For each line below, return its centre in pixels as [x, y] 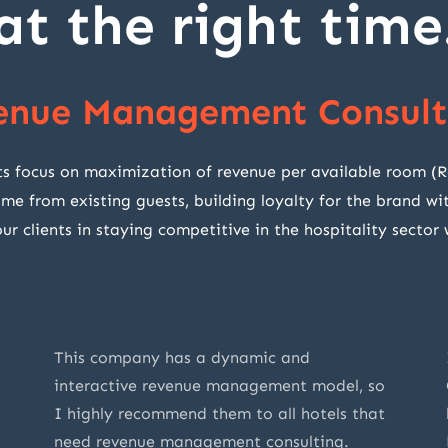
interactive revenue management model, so [219, 386]
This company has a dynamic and [182, 358]
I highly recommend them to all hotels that [219, 414]
